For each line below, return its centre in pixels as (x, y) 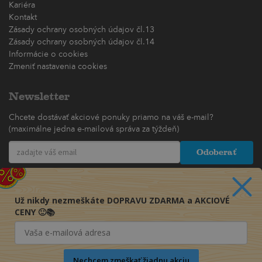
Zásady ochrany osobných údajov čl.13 (82, 30)
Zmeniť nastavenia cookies (58, 67)
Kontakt (23, 18)
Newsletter (39, 97)
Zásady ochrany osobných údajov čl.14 (82, 42)
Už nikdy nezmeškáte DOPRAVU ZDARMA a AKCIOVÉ (122, 200)
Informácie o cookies (48, 55)
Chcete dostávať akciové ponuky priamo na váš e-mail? (111, 118)
